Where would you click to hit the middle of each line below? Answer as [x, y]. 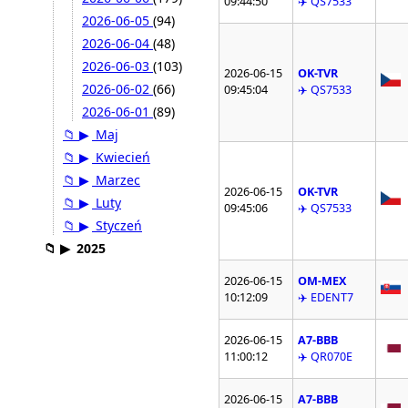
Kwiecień [121, 158]
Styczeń [117, 226]
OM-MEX [322, 281]
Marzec [116, 180]
